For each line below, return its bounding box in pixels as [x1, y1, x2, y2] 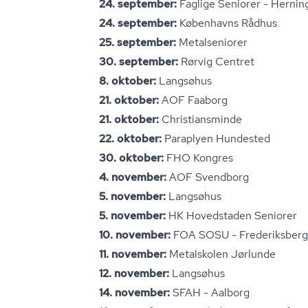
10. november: [99, 228, 173, 242]
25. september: [99, 35, 179, 49]
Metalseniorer [179, 35, 247, 49]
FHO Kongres [166, 151, 233, 165]
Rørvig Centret [181, 54, 254, 69]
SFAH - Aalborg [170, 285, 250, 300]
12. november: [99, 266, 172, 280]
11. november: [99, 247, 169, 261]
